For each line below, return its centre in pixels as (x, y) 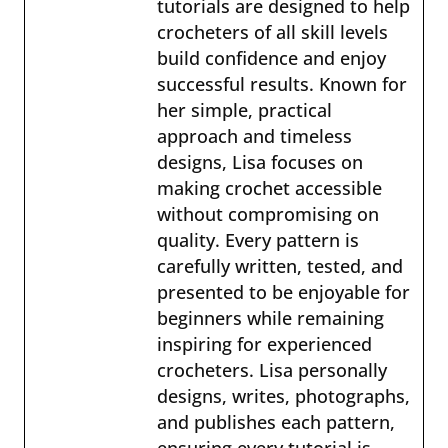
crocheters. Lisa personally (272, 369)
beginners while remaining (270, 317)
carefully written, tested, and (280, 265)
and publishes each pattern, (276, 421)
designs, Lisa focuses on (260, 161)
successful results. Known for (282, 83)
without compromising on (268, 213)
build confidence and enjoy (271, 57)
